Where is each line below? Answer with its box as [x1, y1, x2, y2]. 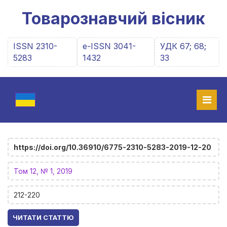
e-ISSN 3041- [83, 41, 136, 51]
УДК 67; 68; [160, 41, 207, 51]
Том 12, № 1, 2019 [14, 167, 72, 175]
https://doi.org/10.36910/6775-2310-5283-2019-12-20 [14, 143, 211, 152]
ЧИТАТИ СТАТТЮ [13, 213, 74, 221]
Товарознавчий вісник [22, 9, 205, 28]
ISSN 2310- [13, 41, 57, 51]
